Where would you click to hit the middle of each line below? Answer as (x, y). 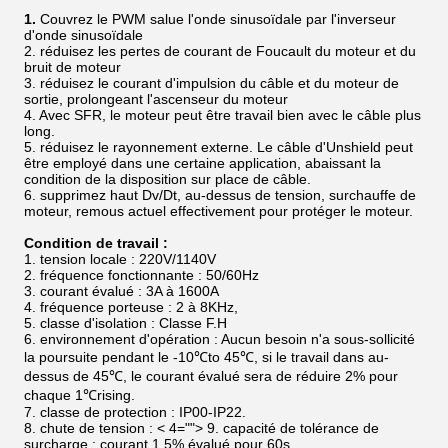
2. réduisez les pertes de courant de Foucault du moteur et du (220, 51)
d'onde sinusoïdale (83, 35)
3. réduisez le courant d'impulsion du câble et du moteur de (211, 83)
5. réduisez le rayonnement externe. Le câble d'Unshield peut (218, 147)
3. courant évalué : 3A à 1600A (121, 291)
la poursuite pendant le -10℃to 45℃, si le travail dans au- (206, 357)
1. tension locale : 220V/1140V (120, 259)
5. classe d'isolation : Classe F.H (125, 323)
